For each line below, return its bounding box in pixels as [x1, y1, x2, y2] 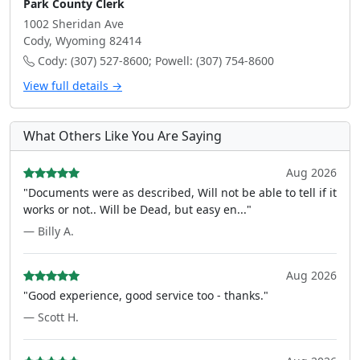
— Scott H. [23, 309, 79, 325]
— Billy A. [23, 223, 74, 239]
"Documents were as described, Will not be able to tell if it [23, 185, 337, 200]
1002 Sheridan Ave [23, 16, 124, 31]
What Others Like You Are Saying [23, 127, 222, 145]
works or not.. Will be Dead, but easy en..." [23, 202, 252, 217]
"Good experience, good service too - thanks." [23, 288, 268, 303]
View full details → [23, 78, 122, 93]
